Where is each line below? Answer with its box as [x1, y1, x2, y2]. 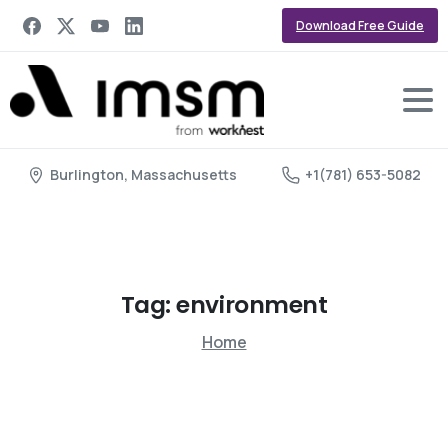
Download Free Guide [296, 17, 424, 34]
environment [176, 288, 328, 322]
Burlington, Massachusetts [50, 164, 237, 184]
